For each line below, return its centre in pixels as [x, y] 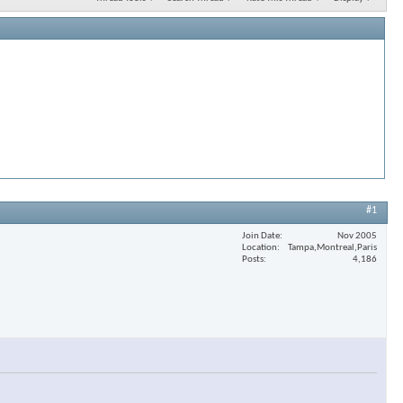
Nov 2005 [357, 236]
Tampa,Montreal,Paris [332, 247]
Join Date [261, 236]
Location [260, 247]
